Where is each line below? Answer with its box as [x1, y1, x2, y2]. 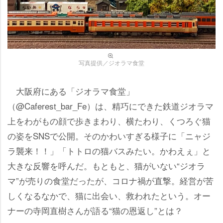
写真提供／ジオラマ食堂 [79, 58, 144, 67]
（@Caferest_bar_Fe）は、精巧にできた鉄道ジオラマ [7, 100, 214, 112]
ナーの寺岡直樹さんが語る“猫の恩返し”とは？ [7, 204, 183, 217]
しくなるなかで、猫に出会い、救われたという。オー [7, 189, 211, 202]
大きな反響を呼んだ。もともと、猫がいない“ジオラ [7, 159, 205, 172]
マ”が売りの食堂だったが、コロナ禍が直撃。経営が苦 [7, 174, 214, 187]
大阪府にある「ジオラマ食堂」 [7, 85, 134, 97]
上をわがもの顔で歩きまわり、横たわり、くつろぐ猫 [7, 114, 211, 127]
